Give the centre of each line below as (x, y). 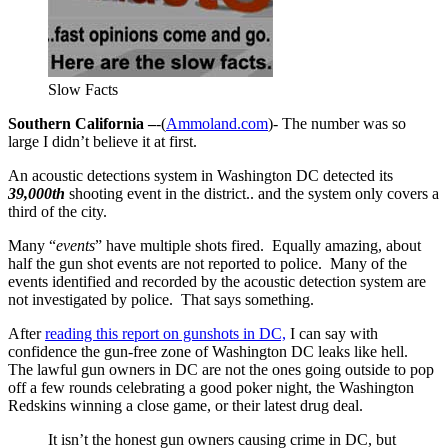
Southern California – (82, 123)
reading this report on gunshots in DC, (165, 333)
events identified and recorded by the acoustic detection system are (217, 281)
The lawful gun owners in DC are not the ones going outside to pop (221, 369)
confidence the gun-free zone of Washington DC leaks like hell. (210, 351)
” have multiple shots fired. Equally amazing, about (258, 245)
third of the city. (57, 211)
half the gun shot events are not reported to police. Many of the (207, 263)
